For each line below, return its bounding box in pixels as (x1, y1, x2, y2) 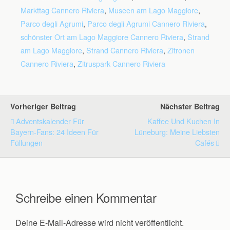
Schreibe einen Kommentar (15, 188, 157, 207)
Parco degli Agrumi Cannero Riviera (87, 18, 205, 29)
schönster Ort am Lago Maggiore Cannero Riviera (21, 31, 183, 43)
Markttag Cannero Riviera (21, 5, 104, 16)
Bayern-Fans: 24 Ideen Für (10, 126, 99, 138)
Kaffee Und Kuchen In (147, 116, 220, 127)
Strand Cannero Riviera (86, 45, 163, 56)
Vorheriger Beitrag (10, 101, 76, 112)
